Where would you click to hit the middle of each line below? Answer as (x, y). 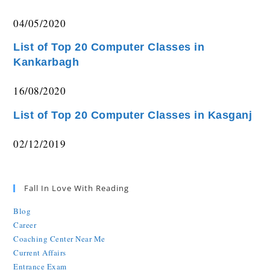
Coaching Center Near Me (59, 239)
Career (25, 225)
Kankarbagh (46, 62)
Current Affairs (40, 253)
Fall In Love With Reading (77, 188)
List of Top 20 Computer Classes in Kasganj (133, 115)
